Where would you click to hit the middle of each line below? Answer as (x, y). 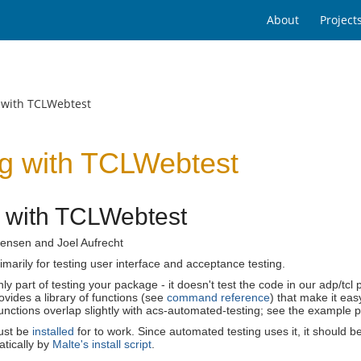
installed (53, 331)
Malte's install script (102, 344)
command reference (218, 297)
